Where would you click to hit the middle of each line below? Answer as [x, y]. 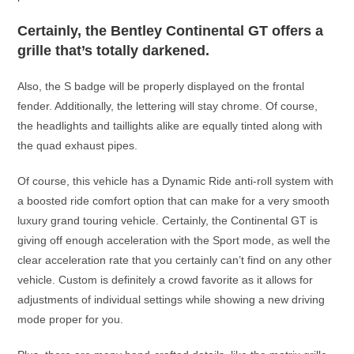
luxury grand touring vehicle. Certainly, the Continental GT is [168, 220]
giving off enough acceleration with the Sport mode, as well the [174, 240]
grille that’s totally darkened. [114, 51]
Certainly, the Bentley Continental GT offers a [171, 31]
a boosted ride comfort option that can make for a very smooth [174, 201]
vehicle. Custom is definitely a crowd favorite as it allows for [166, 280]
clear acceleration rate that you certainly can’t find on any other [175, 260]
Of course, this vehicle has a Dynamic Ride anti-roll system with [176, 181]
